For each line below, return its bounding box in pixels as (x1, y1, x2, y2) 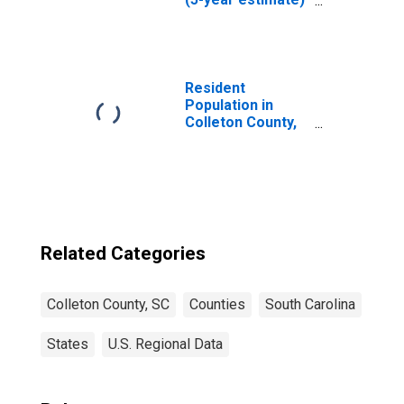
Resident (185, 79, 245, 96)
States (47, 335, 88, 353)
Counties (189, 296, 245, 313)
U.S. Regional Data (108, 335, 223, 353)
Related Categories (41, 243, 206, 264)
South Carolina (265, 296, 355, 313)
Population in (185, 96, 273, 114)
